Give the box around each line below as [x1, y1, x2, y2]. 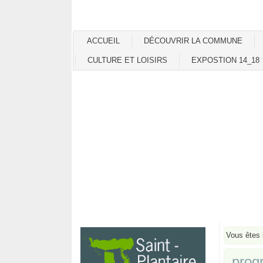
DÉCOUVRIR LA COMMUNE [144, 36, 242, 45]
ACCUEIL [87, 36, 120, 45]
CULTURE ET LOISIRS [87, 56, 167, 65]
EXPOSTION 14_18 [191, 56, 259, 65]
